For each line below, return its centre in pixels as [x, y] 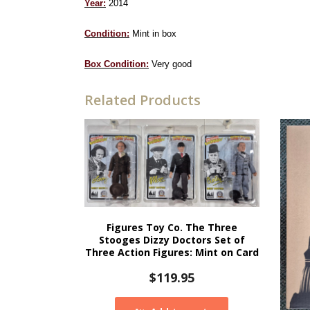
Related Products [143, 100]
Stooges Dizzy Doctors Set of [172, 239]
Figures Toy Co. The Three [172, 227]
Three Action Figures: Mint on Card [172, 252]
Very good [170, 64]
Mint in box [153, 34]
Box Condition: [117, 64]
